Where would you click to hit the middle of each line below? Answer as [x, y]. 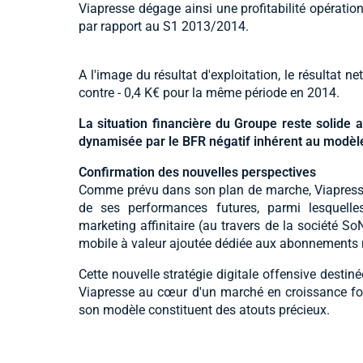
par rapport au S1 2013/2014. [164, 26]
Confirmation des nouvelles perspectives [197, 172]
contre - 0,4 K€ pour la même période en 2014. [209, 92]
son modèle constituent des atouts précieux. [204, 310]
